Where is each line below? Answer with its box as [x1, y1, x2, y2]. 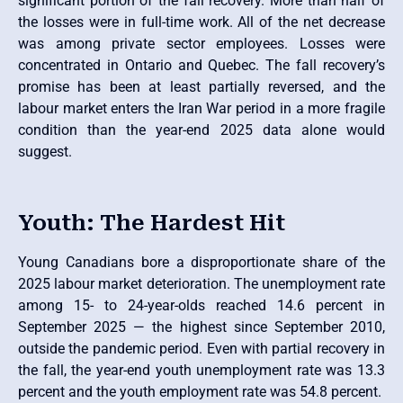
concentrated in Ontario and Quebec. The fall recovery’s [18, 57, 385, 75]
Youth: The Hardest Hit [18, 210, 285, 236]
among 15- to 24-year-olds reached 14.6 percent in [18, 296, 385, 314]
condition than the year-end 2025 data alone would [18, 121, 385, 139]
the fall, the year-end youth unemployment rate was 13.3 [18, 361, 385, 379]
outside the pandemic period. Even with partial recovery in [18, 339, 385, 357]
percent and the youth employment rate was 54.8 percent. [18, 382, 381, 400]
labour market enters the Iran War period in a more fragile [18, 100, 385, 118]
